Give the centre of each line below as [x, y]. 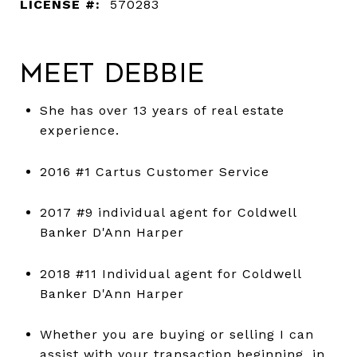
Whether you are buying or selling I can [177, 335]
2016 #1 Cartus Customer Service [154, 171]
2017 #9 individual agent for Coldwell [168, 213]
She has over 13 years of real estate [162, 110]
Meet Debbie [113, 73]
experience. [79, 130]
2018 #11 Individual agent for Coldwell [170, 273]
